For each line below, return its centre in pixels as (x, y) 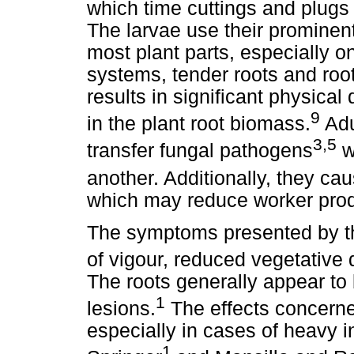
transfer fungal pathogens (200, 151)
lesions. (121, 309)
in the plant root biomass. (199, 124)
